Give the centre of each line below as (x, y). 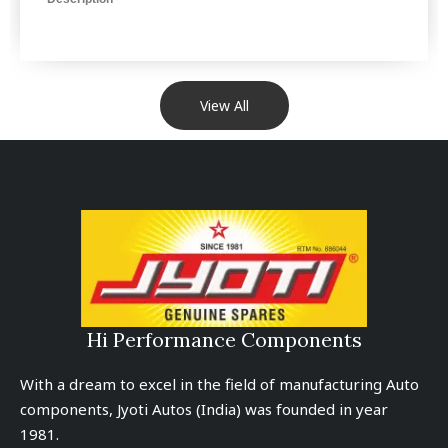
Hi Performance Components (224, 339)
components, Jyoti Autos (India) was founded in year (204, 408)
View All (224, 105)
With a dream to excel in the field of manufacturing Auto (219, 383)
